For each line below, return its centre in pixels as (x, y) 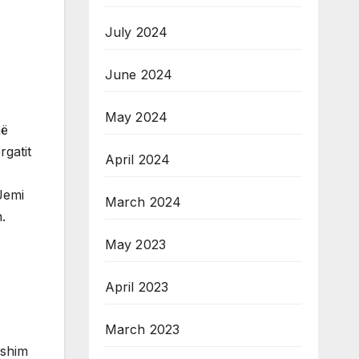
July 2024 (136, 32)
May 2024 (136, 117)
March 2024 (143, 202)
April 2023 (137, 287)
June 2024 (139, 75)
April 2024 (137, 160)
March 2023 (142, 330)
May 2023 (135, 245)
